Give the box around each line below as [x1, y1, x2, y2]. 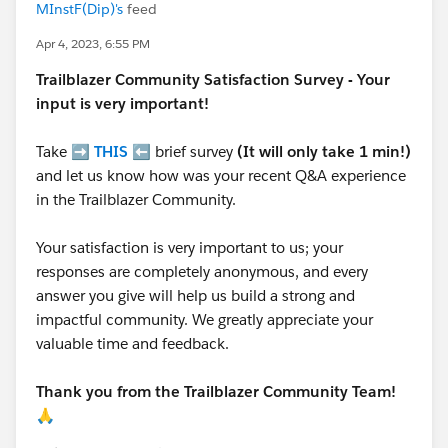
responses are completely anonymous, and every [36, 262, 368, 281]
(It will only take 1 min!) [237, 142, 411, 161]
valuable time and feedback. [36, 334, 233, 353]
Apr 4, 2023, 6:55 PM [36, 35, 150, 52]
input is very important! [36, 94, 209, 113]
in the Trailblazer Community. [36, 190, 236, 209]
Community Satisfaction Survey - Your [115, 70, 390, 89]
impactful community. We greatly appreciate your [36, 310, 373, 329]
